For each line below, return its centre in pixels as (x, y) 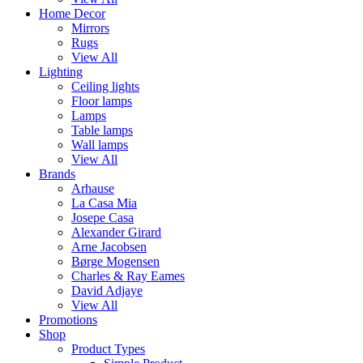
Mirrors (90, 28)
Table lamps (102, 130)
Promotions (68, 320)
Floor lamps (102, 101)
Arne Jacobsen (109, 247)
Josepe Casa (102, 218)
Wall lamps (100, 145)
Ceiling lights (105, 86)
